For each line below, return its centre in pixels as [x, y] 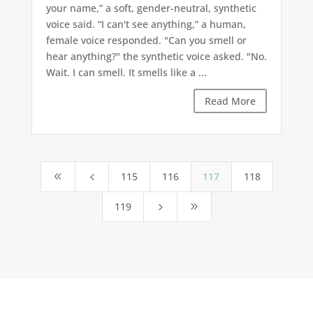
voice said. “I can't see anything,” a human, [146, 24]
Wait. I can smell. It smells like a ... [126, 73]
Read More [231, 101]
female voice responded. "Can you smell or [146, 41]
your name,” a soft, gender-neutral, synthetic [151, 8]
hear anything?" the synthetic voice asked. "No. [156, 57]
